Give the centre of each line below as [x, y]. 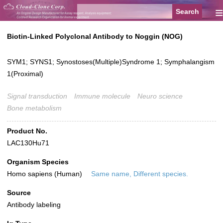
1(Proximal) [25, 74]
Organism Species [38, 162]
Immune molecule [102, 96]
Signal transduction [37, 96]
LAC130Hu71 [28, 143]
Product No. [27, 131]
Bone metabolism [34, 108]
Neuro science [160, 96]
